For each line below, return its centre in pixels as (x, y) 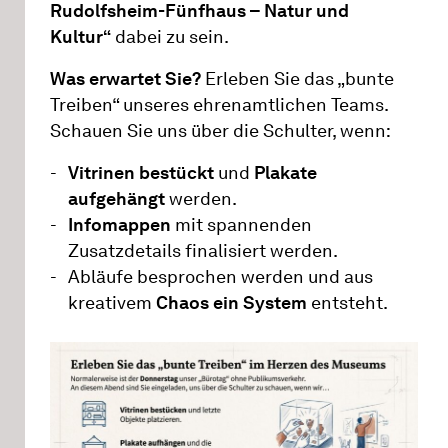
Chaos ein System (233, 302)
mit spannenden (243, 224)
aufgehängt (116, 198)
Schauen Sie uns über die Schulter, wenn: (220, 130)
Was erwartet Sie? (125, 78)
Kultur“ (80, 36)
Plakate (285, 172)
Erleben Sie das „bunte (297, 78)
